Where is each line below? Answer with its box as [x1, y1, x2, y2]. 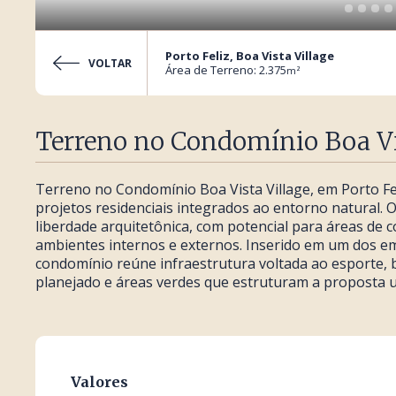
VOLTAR [88, 55, 133, 71]
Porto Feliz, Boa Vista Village [165, 48, 335, 64]
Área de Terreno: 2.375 [165, 62, 287, 78]
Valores [71, 373, 128, 391]
